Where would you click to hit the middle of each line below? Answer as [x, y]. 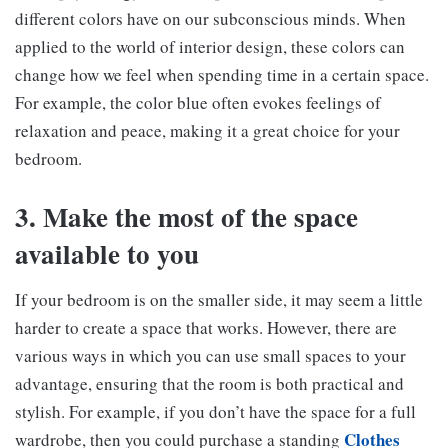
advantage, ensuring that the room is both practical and [209, 383]
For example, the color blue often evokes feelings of [198, 103]
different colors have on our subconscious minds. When [210, 19]
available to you [107, 254]
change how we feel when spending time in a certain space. [222, 75]
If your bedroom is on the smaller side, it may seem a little [219, 299]
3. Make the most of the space [186, 217]
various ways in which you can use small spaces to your [210, 355]
